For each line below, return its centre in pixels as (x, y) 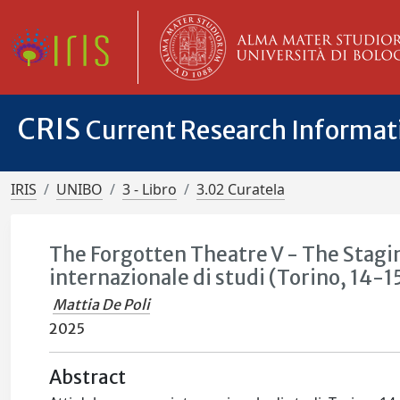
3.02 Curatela (241, 189)
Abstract (88, 378)
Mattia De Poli (102, 304)
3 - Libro (150, 189)
